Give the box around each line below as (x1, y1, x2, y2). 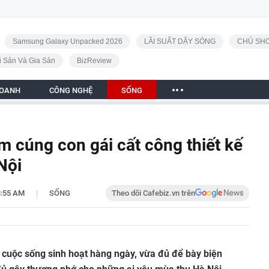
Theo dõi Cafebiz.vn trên (112, 189, 195, 198)
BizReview (76, 56, 112, 65)
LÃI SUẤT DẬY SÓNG (144, 37, 216, 46)
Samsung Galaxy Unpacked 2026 (12, 37, 122, 46)
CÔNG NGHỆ (49, 86, 92, 95)
